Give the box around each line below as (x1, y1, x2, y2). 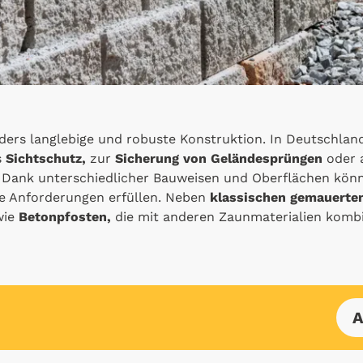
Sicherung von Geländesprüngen (115, 150, 322, 166)
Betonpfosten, (19, 208, 111, 224)
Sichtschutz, (6, 150, 86, 166)
